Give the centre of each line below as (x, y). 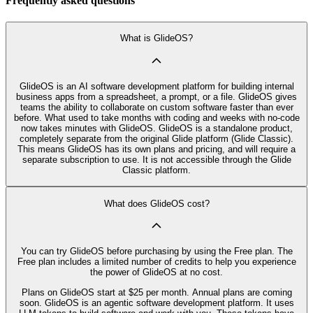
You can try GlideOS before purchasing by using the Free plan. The (156, 252)
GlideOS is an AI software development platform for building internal (156, 86)
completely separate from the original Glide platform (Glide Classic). (156, 138)
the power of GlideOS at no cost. (156, 272)
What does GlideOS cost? (156, 203)
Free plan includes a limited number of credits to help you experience (156, 262)
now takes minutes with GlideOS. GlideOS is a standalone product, (156, 128)
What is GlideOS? (156, 38)
